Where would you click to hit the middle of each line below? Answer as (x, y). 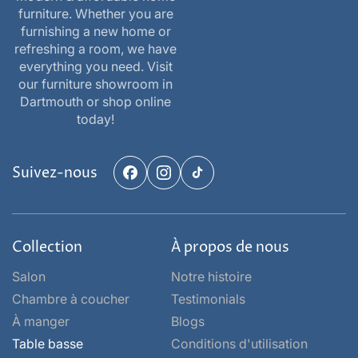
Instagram (191, 182)
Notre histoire (211, 277)
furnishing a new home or (95, 32)
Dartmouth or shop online (95, 102)
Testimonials (208, 299)
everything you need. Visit (95, 67)
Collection (47, 248)
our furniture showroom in (95, 84)
